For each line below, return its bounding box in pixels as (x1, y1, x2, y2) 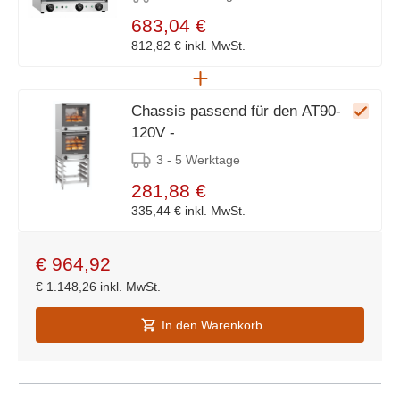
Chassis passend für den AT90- (131, 102, 341, 120)
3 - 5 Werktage (156, 152, 240, 167)
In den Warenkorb (161, 317, 262, 332)
